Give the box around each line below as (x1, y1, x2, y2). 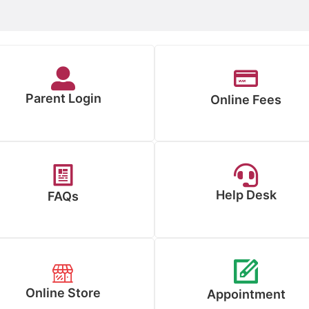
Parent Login (25, 91, 101, 106)
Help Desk (215, 188, 277, 202)
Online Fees (210, 92, 281, 107)
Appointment (206, 287, 286, 301)
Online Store (26, 286, 101, 300)
